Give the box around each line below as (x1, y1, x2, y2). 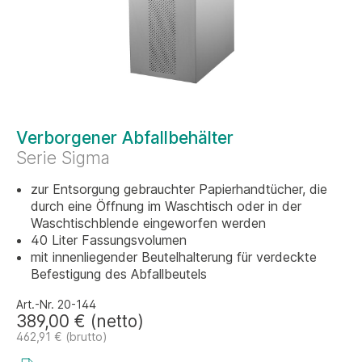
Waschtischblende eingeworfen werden (31, 215, 266, 231)
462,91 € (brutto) (16, 330, 107, 343)
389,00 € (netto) (16, 311, 144, 331)
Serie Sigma (16, 148, 110, 168)
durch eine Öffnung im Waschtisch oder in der (31, 198, 301, 214)
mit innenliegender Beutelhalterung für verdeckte (31, 249, 317, 265)
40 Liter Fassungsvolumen (31, 232, 187, 248)
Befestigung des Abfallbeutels (31, 266, 207, 282)
